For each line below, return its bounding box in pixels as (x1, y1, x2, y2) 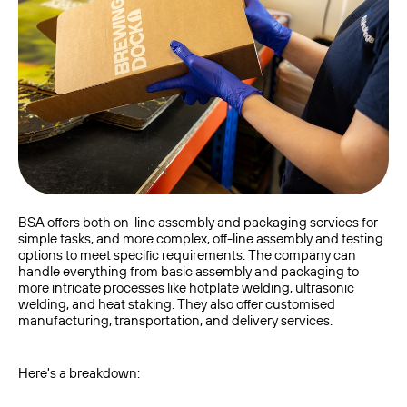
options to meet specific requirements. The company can (18, 245, 356, 264)
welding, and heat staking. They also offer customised (18, 294, 335, 313)
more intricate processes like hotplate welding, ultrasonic (18, 278, 354, 297)
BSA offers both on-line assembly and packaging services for (18, 213, 378, 232)
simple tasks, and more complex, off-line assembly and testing (18, 229, 383, 248)
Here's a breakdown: (18, 363, 140, 382)
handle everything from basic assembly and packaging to (18, 262, 359, 281)
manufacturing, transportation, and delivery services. (18, 311, 335, 330)
